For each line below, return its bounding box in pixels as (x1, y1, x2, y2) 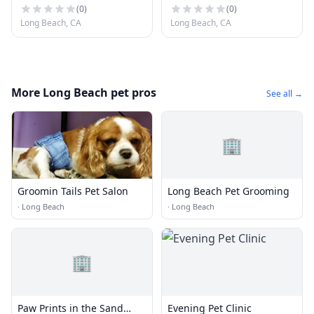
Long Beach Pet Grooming (168, 184, 289, 198)
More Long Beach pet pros (11, 85, 156, 100)
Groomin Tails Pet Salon (18, 184, 128, 198)
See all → (266, 88, 303, 100)
